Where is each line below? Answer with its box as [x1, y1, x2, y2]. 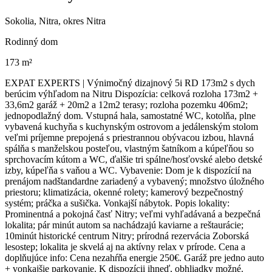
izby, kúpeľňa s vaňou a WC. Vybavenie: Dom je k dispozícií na [5, 165, 251, 175]
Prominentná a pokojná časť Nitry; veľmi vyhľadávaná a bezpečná [5, 208, 260, 219]
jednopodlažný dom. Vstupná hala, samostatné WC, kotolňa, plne [5, 110, 256, 121]
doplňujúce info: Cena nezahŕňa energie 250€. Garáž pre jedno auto [5, 252, 264, 263]
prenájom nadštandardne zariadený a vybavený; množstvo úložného [5, 175, 264, 186]
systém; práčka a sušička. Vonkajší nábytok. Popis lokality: [5, 197, 229, 208]
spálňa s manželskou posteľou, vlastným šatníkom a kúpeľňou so [5, 143, 254, 154]
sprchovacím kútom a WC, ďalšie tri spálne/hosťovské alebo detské [5, 154, 262, 165]
